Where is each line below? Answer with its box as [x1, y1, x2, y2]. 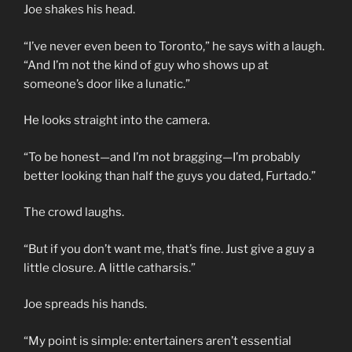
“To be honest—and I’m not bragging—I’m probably [24, 149, 300, 164]
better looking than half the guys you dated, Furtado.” [24, 168, 316, 183]
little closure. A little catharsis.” [24, 260, 196, 275]
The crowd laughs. [24, 205, 124, 220]
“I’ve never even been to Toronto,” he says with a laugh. [24, 38, 324, 53]
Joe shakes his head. [24, 2, 135, 17]
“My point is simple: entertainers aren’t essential [24, 333, 291, 348]
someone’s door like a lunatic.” [24, 76, 190, 91]
